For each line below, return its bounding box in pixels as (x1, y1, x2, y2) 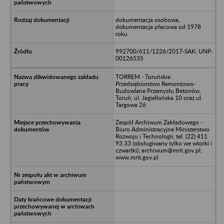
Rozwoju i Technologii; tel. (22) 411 (115, 132, 207, 140)
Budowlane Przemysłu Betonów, (115, 86, 201, 94)
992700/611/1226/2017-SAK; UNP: (115, 47, 212, 55)
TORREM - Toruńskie (115, 72, 170, 80)
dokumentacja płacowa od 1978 (115, 22, 201, 30)
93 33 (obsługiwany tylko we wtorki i (115, 139, 212, 147)
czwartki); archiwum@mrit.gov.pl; (115, 146, 202, 154)
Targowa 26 (115, 100, 146, 108)
